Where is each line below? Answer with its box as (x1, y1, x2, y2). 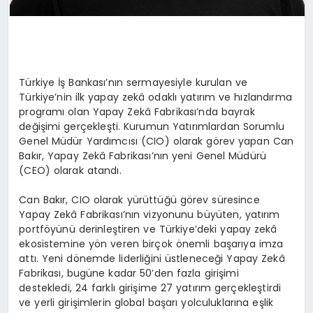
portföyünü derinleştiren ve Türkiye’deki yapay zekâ (19, 221, 277, 236)
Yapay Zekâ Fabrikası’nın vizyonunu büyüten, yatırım (19, 207, 280, 221)
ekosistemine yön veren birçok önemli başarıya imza (19, 236, 284, 251)
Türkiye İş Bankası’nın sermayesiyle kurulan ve (19, 75, 247, 89)
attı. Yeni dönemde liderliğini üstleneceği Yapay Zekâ (19, 251, 285, 265)
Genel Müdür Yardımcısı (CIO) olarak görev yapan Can (19, 133, 294, 148)
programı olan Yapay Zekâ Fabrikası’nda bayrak (19, 104, 255, 119)
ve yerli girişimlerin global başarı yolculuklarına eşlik (19, 295, 274, 310)
